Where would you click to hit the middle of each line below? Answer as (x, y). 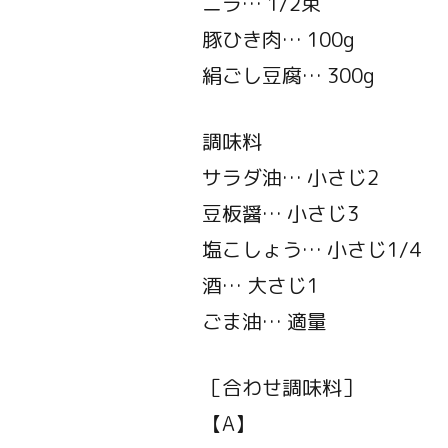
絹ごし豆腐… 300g (288, 75)
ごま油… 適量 (264, 321)
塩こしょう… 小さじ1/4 (311, 249)
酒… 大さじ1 (260, 285)
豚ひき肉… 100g (278, 39)
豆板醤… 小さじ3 (280, 213)
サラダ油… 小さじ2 (290, 177)
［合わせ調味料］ (281, 387)
